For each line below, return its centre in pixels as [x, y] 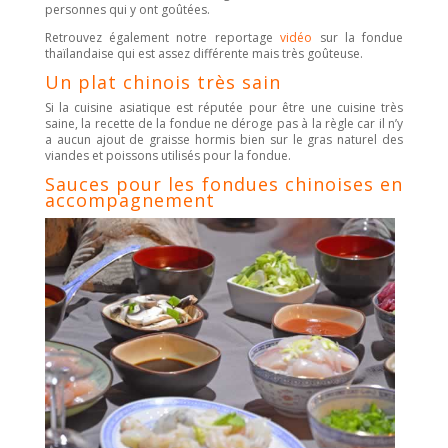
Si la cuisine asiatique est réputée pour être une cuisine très [224, 107]
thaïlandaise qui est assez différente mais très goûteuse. [203, 53]
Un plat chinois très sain [162, 81]
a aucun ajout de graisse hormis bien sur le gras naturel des [224, 139]
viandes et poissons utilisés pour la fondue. [167, 155]
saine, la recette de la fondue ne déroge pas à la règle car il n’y [224, 123]
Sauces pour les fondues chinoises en [224, 183]
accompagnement [129, 199]
